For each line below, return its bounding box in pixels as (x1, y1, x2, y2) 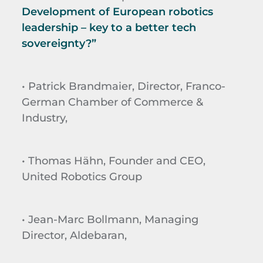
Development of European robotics (21, 4, 213, 18)
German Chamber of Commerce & (21, 95, 203, 109)
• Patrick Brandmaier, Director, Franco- (21, 79, 225, 93)
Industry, (21, 110, 68, 124)
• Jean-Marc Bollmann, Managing (21, 212, 198, 226)
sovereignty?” (21, 36, 96, 50)
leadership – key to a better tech (21, 20, 196, 34)
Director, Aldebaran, (21, 228, 127, 242)
